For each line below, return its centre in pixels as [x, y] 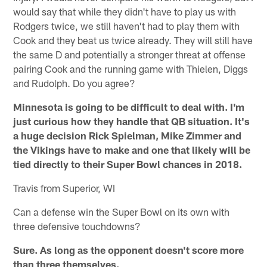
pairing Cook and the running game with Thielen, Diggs [131, 69]
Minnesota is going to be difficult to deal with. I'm [129, 107]
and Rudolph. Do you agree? [74, 83]
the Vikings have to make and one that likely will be [132, 150]
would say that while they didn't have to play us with [125, 12]
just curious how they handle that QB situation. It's [132, 121]
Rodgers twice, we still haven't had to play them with [127, 26]
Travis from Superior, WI [64, 188]
